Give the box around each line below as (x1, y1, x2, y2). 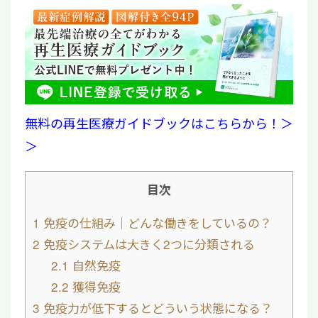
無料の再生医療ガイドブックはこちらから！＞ (25, 113, 293, 132)
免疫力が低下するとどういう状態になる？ (40, 298, 273, 317)
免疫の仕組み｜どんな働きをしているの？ (40, 213, 272, 231)
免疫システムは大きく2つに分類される (40, 234, 255, 253)
